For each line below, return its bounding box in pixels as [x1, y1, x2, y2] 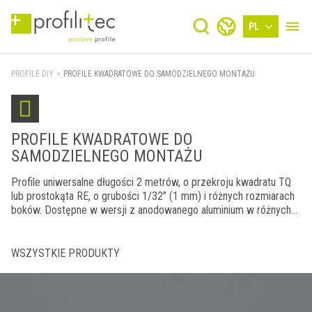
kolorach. [11, 217, 50, 231]
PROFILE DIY [11, 69, 54, 79]
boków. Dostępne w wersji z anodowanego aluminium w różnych [11, 203, 291, 217]
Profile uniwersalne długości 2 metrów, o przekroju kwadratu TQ [11, 175, 291, 189]
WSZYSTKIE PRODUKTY [11, 247, 120, 260]
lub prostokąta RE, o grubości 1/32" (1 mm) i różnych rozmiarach [11, 189, 295, 203]
